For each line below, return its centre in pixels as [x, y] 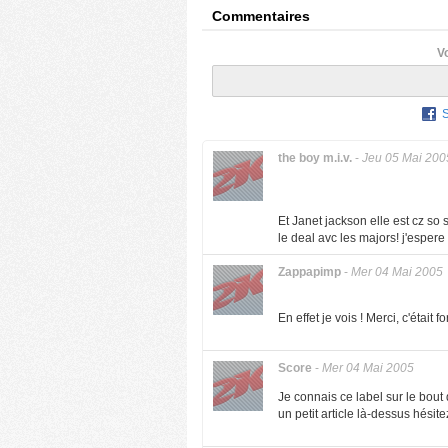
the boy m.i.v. [315, 158]
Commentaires [261, 16]
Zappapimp [309, 272]
